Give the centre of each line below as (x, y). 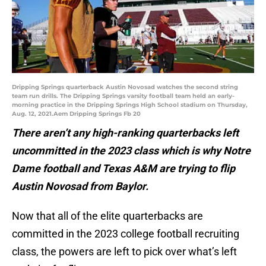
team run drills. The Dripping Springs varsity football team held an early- (123, 96)
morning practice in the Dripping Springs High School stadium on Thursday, (130, 105)
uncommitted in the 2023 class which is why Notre (131, 151)
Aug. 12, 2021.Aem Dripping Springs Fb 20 (76, 114)
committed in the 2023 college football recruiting (126, 234)
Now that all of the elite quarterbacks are (107, 216)
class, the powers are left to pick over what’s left (124, 252)
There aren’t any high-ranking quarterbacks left (125, 133)
